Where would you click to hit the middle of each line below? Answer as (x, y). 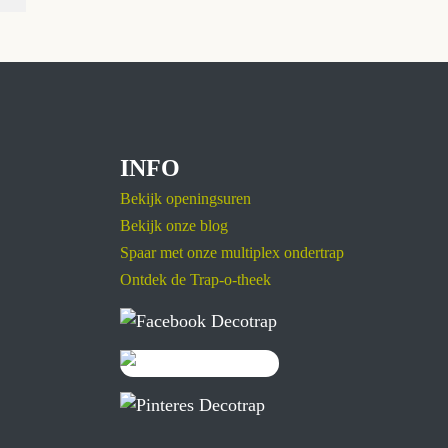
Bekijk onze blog (174, 225)
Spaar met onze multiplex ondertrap (232, 252)
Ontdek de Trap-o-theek (195, 279)
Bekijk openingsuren (185, 198)
